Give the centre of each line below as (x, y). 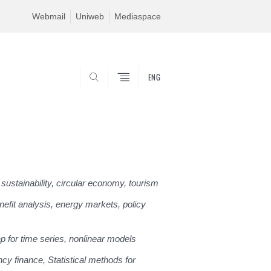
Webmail (49, 16)
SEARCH (139, 94)
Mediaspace (138, 16)
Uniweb (90, 16)
